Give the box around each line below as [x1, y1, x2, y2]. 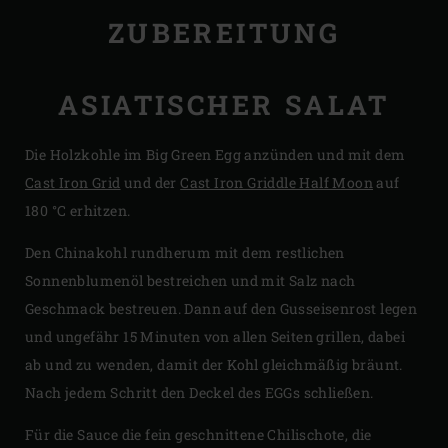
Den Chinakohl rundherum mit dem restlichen [25, 242, 345, 262]
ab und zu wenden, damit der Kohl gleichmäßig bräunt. [25, 354, 403, 374]
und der [120, 172, 181, 192]
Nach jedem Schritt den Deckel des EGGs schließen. [25, 382, 374, 402]
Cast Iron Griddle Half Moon [180, 172, 374, 192]
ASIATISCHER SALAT [58, 87, 390, 123]
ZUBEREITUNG [107, 14, 341, 50]
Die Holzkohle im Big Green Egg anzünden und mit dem [25, 144, 406, 164]
